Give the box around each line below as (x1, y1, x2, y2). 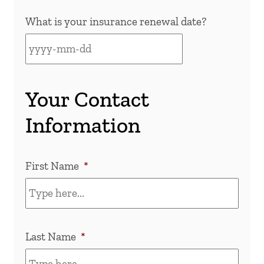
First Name (25, 159, 79, 173)
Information (25, 111, 140, 138)
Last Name (25, 229, 76, 243)
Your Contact (25, 85, 149, 112)
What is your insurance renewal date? (25, 14, 206, 28)
